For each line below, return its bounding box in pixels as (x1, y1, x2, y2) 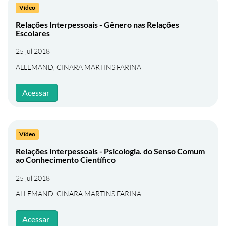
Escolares (16, 28, 50, 38)
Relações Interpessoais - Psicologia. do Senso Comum (16, 146, 205, 156)
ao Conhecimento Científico (16, 155, 116, 164)
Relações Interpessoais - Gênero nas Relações (16, 20, 179, 29)
